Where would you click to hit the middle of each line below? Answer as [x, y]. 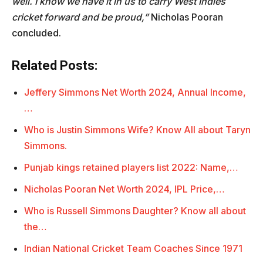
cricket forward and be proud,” [80, 17]
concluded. [36, 33]
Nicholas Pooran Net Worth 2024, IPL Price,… [124, 189]
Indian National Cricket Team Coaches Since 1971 [133, 249]
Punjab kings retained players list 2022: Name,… [131, 168]
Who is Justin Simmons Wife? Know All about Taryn [137, 130]
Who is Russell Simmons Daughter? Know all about [135, 211]
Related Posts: [55, 66]
